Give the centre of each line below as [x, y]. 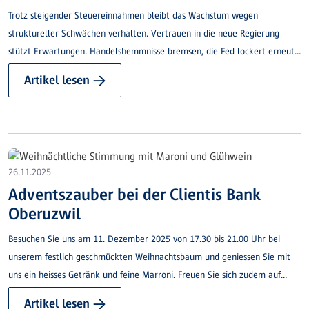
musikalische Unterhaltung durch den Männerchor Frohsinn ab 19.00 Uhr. [152, 292]
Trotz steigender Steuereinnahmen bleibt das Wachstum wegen [133, 16]
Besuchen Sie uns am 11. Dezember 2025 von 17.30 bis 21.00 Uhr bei [144, 239]
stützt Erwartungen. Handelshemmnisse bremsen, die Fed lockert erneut [151, 52]
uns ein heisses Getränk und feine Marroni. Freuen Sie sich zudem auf [144, 275]
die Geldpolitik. [38, 70]
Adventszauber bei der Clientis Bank [134, 194]
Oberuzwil [44, 213]
